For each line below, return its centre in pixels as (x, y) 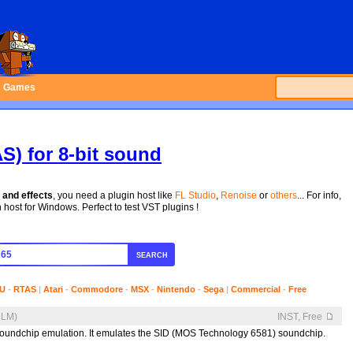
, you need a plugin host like (114, 195)
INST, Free (300, 317)
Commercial (256, 289)
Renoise (239, 195)
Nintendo (176, 289)
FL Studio (195, 195)
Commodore (97, 289)
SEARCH (152, 255)
